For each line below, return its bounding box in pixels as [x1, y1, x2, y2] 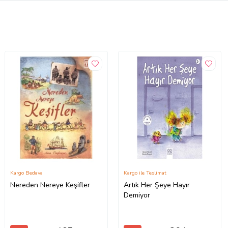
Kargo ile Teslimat [124, 169, 167, 177]
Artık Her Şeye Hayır [124, 180, 190, 190]
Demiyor [124, 190, 151, 201]
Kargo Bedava [10, 169, 43, 177]
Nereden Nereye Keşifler [10, 180, 91, 190]
